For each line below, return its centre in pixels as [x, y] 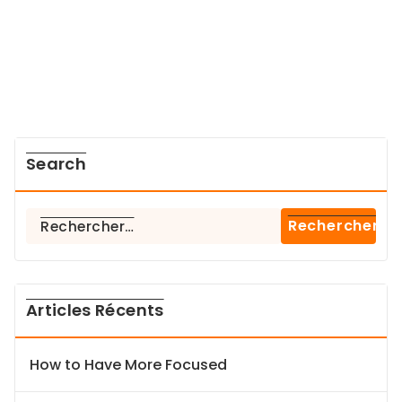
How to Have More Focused [128, 364]
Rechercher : [70, 218]
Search [57, 164]
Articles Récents [95, 310]
